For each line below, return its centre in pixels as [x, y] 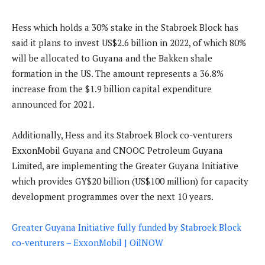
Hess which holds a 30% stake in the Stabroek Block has [125, 28]
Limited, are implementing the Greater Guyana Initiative [125, 166]
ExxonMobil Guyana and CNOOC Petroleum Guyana [117, 151]
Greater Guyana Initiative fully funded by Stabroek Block [127, 227]
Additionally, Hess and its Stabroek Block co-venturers [122, 135]
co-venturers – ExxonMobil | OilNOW [88, 243]
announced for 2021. [53, 104]
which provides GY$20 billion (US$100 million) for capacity [130, 181]
